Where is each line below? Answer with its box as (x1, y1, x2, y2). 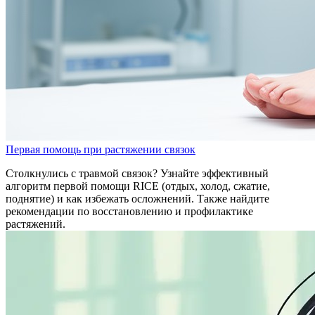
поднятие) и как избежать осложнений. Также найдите (6, 192, 269, 205)
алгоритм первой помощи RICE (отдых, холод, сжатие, (6, 179, 270, 192)
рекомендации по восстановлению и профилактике (6, 205, 253, 217)
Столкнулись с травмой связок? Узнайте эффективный (6, 167, 269, 179)
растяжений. (6, 217, 65, 230)
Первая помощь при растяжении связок (6, 143, 195, 155)
